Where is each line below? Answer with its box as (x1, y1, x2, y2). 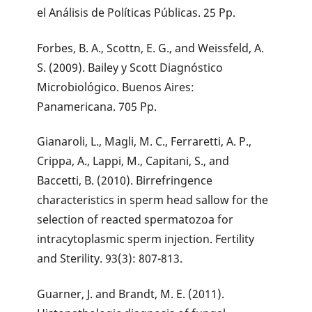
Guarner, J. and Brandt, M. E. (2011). (37, 286, 225, 302)
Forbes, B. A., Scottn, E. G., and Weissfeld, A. (37, 40, 265, 56)
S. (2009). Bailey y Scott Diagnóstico (37, 59, 224, 75)
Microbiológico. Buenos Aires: (37, 79, 195, 95)
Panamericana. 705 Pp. (37, 98, 157, 114)
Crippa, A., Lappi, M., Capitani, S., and (37, 153, 230, 169)
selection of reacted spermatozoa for (37, 212, 234, 228)
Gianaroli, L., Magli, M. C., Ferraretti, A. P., (37, 134, 252, 150)
